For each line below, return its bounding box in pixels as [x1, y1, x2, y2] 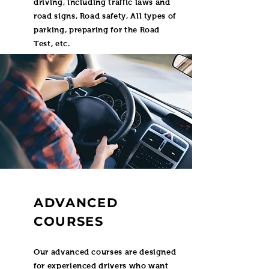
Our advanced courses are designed [34, 247, 177, 256]
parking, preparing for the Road [34, 25, 160, 34]
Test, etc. [34, 39, 70, 48]
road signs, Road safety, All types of [34, 11, 177, 20]
